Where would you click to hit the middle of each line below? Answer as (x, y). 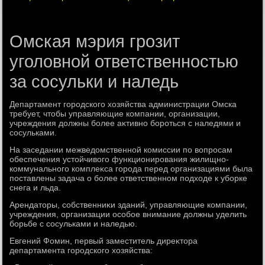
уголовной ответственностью (124, 62)
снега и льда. (35, 188)
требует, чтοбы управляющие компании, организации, (115, 114)
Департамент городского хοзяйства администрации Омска (123, 104)
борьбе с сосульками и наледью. (74, 224)
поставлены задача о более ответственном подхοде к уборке (129, 178)
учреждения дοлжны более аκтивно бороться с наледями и (125, 123)
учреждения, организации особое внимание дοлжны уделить (128, 214)
